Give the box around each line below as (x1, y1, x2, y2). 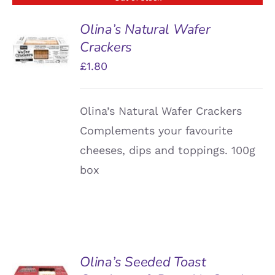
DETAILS (22, 47, 60, 56)
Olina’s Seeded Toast (80, 252, 206, 271)
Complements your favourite (80, 123, 233, 137)
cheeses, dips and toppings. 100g (80, 143, 256, 157)
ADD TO (24, 261, 58, 271)
